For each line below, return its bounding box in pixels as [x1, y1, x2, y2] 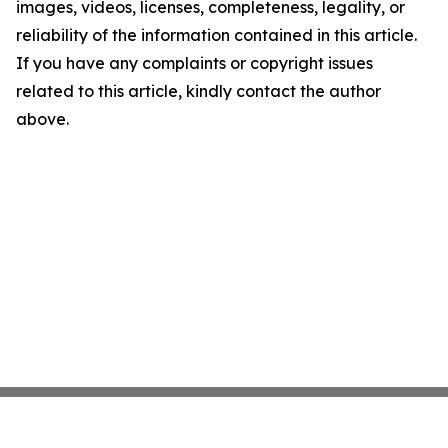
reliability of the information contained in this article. [16, 25, 417, 46]
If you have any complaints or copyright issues [16, 53, 373, 74]
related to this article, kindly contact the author [16, 81, 381, 102]
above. [16, 109, 69, 130]
